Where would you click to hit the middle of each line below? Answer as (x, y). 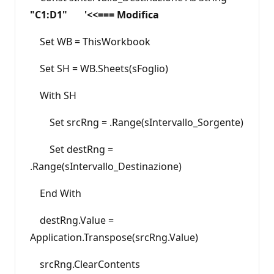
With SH (53, 95)
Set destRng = (72, 149)
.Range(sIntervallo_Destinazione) (106, 166)
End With (56, 193)
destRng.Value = (72, 220)
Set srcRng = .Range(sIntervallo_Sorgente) (137, 122)
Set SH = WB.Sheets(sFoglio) (99, 68)
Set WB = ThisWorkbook (90, 41)
